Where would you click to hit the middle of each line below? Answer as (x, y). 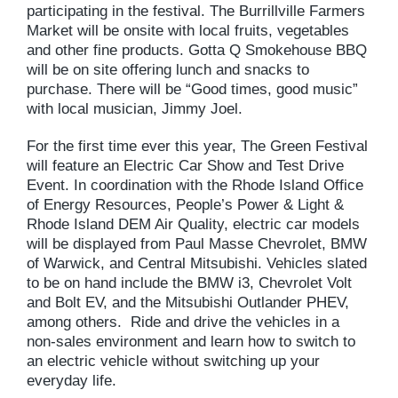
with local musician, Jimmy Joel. (135, 108)
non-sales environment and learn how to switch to (191, 341)
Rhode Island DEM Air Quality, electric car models (193, 224)
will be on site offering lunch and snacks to (168, 69)
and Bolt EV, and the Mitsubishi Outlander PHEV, (188, 302)
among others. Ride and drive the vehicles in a (183, 322)
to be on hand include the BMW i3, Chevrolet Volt (189, 283)
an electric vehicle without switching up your (173, 361)
